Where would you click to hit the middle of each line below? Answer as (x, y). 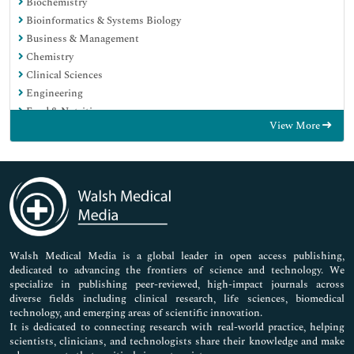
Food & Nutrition (64, 112)
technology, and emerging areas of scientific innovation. (136, 313)
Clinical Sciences (63, 75)
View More (296, 126)
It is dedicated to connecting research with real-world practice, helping (177, 327)
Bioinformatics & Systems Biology (102, 21)
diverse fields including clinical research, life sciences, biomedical (177, 298)
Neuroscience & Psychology (87, 203)
